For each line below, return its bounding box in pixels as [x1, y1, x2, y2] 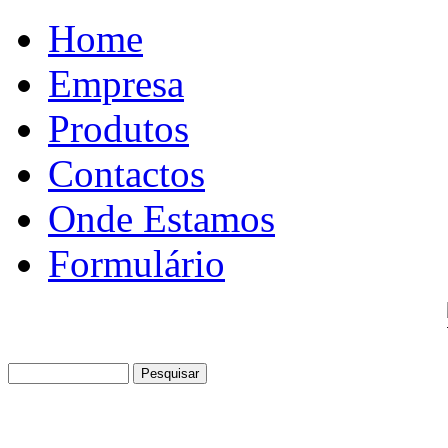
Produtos [48, 107, 189, 150]
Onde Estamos [48, 197, 275, 240]
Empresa [48, 62, 184, 105]
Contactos [48, 152, 205, 195]
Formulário [48, 242, 225, 285]
